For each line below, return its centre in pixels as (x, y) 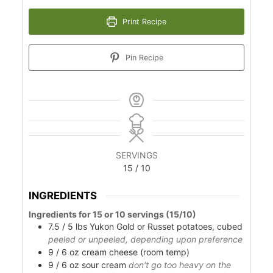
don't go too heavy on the (179, 265)
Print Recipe (143, 22)
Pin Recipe (143, 58)
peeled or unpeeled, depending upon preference (145, 239)
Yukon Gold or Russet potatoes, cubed (166, 227)
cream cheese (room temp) (135, 252)
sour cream (104, 265)
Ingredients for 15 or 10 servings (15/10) (112, 214)
